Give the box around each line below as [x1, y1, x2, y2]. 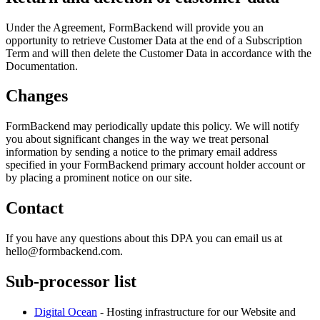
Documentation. [6, 59, 78, 72]
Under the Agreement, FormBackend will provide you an [6, 21, 264, 34]
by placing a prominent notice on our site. [6, 171, 192, 184]
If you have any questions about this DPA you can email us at [6, 232, 282, 245]
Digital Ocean [34, 305, 97, 318]
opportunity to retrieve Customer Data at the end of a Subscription [6, 34, 302, 46]
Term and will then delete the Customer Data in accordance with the [6, 46, 311, 59]
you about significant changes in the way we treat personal [6, 133, 269, 146]
